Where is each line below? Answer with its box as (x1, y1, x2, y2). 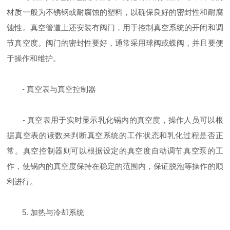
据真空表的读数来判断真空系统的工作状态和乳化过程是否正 (7, 131, 223, 140)
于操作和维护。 (7, 54, 61, 63)
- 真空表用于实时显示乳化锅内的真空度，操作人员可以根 (7, 116, 223, 124)
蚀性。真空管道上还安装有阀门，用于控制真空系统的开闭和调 (7, 23, 223, 32)
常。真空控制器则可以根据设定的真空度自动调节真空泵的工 (7, 146, 223, 155)
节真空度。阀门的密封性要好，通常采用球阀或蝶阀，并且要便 (7, 39, 223, 47)
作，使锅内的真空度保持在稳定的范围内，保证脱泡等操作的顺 (7, 162, 223, 170)
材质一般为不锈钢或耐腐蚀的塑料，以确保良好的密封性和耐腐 (7, 8, 223, 16)
